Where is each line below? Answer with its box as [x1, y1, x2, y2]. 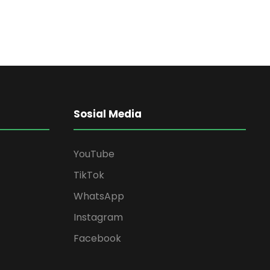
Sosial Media [74, 106, 142, 121]
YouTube [74, 146, 115, 161]
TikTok [74, 168, 104, 182]
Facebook [74, 231, 121, 245]
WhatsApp [74, 189, 124, 203]
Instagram [74, 210, 123, 224]
